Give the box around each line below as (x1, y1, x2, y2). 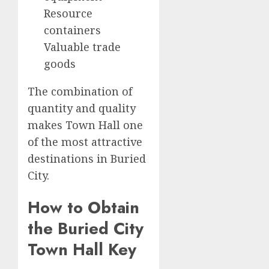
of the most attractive (28, 134, 142, 149)
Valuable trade (44, 39, 121, 54)
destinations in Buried (28, 151, 146, 166)
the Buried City (28, 217, 144, 241)
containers (44, 22, 101, 37)
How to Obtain (28, 196, 139, 220)
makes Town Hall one (28, 117, 143, 132)
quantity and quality (28, 100, 136, 115)
